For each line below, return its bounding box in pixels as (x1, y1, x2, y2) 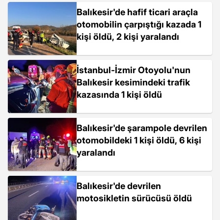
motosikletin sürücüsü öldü (77, 193, 192, 203)
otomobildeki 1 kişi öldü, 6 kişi (77, 135, 201, 145)
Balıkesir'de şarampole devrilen (77, 123, 207, 133)
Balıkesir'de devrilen (77, 181, 161, 191)
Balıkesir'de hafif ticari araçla (77, 7, 198, 17)
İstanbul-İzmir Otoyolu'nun (77, 65, 191, 75)
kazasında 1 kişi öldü (77, 89, 162, 100)
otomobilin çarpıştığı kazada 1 (77, 19, 201, 29)
